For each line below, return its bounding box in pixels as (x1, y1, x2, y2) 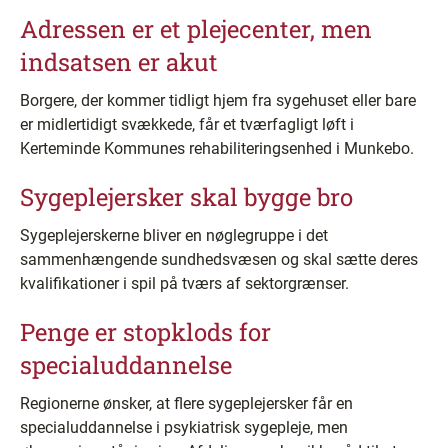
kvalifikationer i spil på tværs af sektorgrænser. (20, 274, 349, 293)
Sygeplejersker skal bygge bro (20, 181, 353, 213)
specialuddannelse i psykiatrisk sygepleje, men (20, 418, 348, 437)
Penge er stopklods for (20, 316, 271, 348)
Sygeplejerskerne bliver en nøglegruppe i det (20, 226, 328, 245)
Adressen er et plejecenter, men (20, 13, 372, 45)
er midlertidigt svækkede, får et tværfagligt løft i (20, 115, 354, 134)
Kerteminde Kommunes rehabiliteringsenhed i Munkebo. (20, 139, 414, 158)
